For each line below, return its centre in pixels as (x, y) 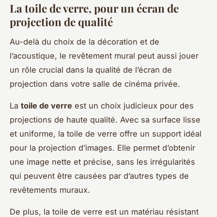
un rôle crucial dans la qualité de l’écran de (91, 70)
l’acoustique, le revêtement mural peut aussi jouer (104, 55)
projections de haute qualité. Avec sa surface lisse (105, 119)
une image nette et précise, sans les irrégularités (102, 162)
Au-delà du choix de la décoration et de (85, 41)
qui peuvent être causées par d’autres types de (99, 176)
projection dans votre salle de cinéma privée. (95, 84)
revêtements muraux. (50, 190)
